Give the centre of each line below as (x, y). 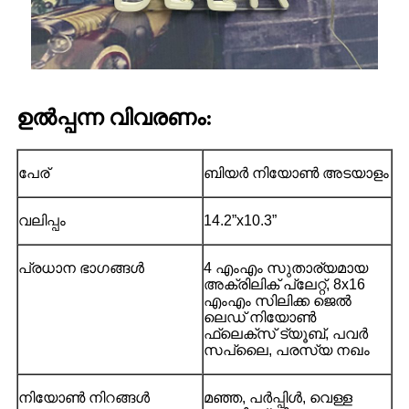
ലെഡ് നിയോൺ (260, 317)
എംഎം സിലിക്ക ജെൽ (278, 300)
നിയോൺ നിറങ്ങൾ (84, 397)
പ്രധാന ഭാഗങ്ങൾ (81, 267)
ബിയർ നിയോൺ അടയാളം (296, 173)
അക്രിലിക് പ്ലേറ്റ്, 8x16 (284, 284)
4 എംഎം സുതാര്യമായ (286, 267)
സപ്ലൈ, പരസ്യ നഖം (287, 350)
